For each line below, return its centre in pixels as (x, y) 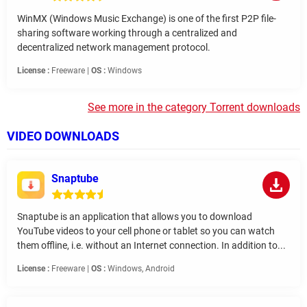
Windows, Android (140, 269)
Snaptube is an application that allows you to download (135, 217)
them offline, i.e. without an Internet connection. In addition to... (151, 246)
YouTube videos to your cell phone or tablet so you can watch (146, 231)
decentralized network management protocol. (114, 48)
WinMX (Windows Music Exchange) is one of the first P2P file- (147, 19)
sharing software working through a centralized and (127, 33)
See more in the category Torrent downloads (194, 108)
